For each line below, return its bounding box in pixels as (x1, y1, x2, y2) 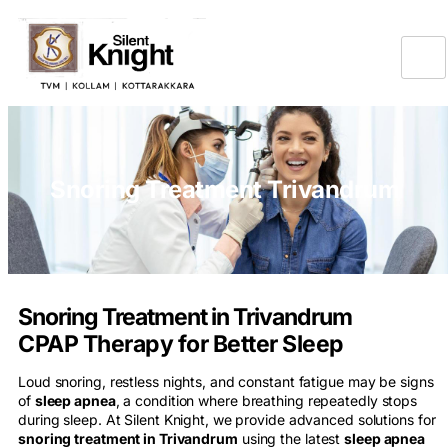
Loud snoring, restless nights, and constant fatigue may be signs (18, 373, 434, 391)
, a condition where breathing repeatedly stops (115, 392, 418, 410)
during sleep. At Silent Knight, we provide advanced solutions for (18, 411, 436, 429)
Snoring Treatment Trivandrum (50, 175, 399, 205)
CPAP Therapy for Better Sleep (18, 330, 344, 359)
